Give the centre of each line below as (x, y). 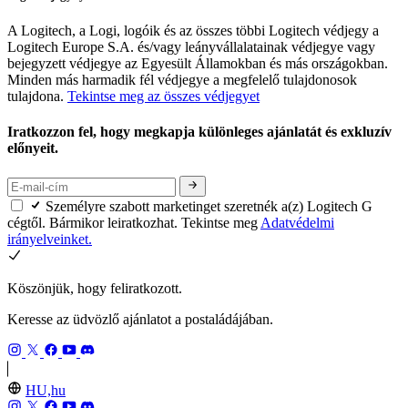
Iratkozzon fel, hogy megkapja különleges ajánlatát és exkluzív (199, 132)
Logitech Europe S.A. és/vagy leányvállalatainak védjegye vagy (191, 46)
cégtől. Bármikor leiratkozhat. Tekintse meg (134, 222)
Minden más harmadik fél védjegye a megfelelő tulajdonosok (182, 79)
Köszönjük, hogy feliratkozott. (95, 288)
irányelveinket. (50, 239)
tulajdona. (37, 96)
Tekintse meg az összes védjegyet (163, 96)
